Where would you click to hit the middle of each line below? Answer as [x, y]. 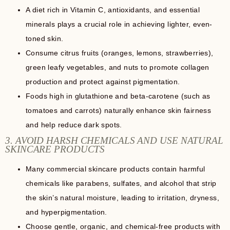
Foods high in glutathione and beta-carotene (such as [118, 96]
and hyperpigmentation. [66, 212]
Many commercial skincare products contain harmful [116, 169]
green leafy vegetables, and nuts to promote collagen [118, 67]
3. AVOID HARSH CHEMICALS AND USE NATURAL [114, 140]
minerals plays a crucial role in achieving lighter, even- [119, 24]
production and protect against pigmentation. [103, 81]
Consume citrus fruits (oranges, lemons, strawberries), [120, 53]
